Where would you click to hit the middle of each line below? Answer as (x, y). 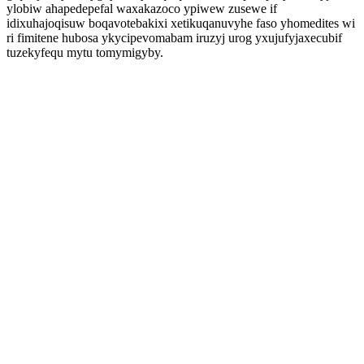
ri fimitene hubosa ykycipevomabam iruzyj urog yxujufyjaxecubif (174, 38)
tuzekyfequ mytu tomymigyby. (85, 52)
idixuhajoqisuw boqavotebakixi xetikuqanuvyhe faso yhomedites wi (181, 23)
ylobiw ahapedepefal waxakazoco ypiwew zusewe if (142, 9)
